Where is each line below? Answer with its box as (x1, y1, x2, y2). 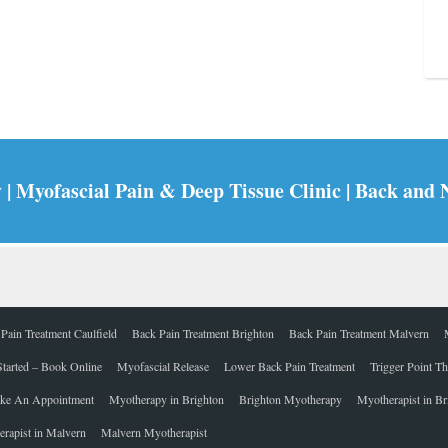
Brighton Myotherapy (239, 391, 342, 408)
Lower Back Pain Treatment (224, 358, 355, 375)
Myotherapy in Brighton (109, 391, 224, 408)
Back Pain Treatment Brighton (132, 325, 274, 342)
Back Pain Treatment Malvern (289, 325, 429, 342)
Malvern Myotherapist (101, 424, 207, 441)
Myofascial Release (117, 358, 209, 375)
